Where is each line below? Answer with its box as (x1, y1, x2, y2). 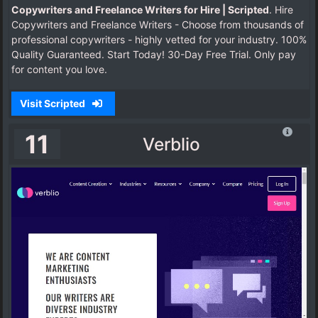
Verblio (142, 133, 200, 155)
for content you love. (11, 63, 107, 76)
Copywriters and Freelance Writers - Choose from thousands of (11, 18, 304, 31)
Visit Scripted (19, 97, 87, 110)
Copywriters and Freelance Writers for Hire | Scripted (11, 4, 269, 16)
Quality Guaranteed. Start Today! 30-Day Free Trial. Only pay (11, 48, 296, 61)
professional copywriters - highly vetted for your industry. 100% (11, 33, 307, 46)
